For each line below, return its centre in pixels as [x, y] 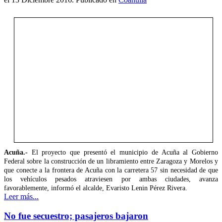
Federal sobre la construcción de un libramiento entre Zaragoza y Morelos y [111, 161]
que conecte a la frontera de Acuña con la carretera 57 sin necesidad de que [111, 170]
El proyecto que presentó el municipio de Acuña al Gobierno [123, 152]
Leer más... [21, 196]
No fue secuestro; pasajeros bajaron [76, 216]
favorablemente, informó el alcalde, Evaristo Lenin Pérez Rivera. [96, 188]
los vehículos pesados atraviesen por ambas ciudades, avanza [111, 179]
